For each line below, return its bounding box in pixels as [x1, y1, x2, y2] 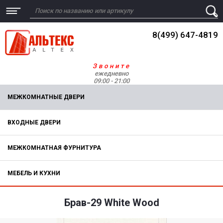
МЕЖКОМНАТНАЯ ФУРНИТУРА [7, 144, 101, 151]
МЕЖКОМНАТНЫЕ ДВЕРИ [7, 94, 85, 101]
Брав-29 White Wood [64, 197, 159, 209]
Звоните [92, 62, 131, 70]
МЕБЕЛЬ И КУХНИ [7, 170, 60, 177]
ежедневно [95, 70, 128, 77]
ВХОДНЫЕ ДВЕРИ [7, 119, 61, 126]
